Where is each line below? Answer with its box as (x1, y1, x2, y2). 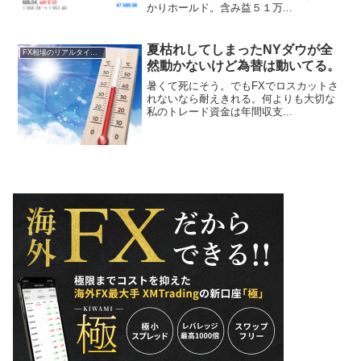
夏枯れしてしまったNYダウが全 (147, 43, 334, 57)
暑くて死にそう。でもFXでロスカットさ (147, 79, 339, 92)
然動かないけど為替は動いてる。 (147, 59, 341, 73)
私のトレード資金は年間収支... (147, 105, 293, 118)
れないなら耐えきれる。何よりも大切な (147, 92, 336, 105)
